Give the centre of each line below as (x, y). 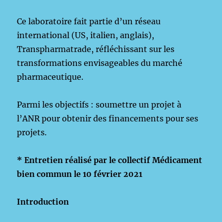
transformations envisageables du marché (100, 63)
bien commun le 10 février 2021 (80, 174)
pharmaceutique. (50, 77)
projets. (32, 132)
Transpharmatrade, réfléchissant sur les (96, 49)
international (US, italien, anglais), (86, 35)
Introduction (44, 202)
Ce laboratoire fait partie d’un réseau (89, 21)
